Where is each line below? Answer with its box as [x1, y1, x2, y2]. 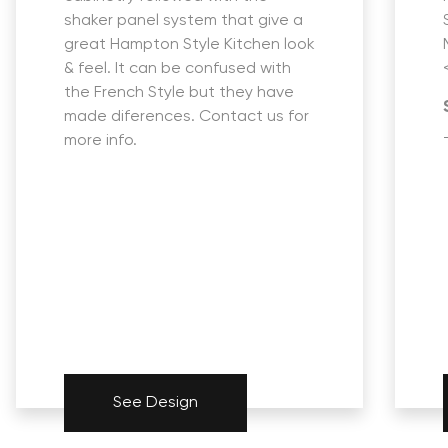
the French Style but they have [64, 85, 294, 101]
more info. [64, 133, 137, 149]
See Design [113, 395, 198, 411]
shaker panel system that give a [64, 13, 303, 29]
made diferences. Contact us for [64, 109, 309, 125]
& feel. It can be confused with [64, 61, 291, 77]
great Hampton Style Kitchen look [64, 37, 315, 53]
